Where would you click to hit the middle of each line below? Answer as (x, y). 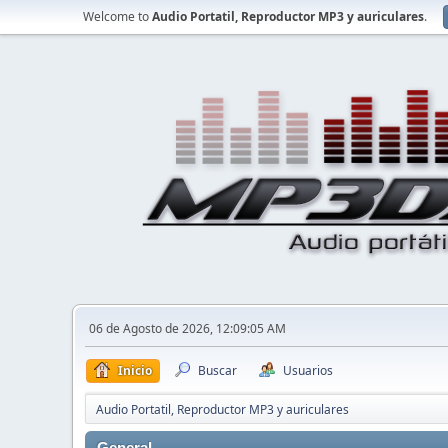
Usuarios (308, 370)
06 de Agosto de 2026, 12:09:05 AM (187, 328)
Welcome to (117, 16)
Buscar (217, 370)
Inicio (135, 370)
